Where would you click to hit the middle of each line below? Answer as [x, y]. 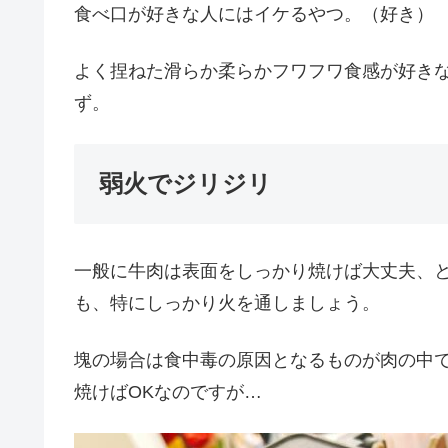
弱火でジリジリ [185, 184]
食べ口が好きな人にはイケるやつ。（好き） [254, 14]
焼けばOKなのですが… [168, 391]
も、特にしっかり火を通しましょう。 [227, 302]
